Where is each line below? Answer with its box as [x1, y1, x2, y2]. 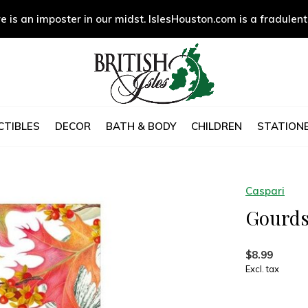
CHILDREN [190, 119, 242, 133]
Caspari [245, 184, 285, 197]
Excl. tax [245, 263, 279, 274]
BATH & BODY [105, 119, 176, 133]
